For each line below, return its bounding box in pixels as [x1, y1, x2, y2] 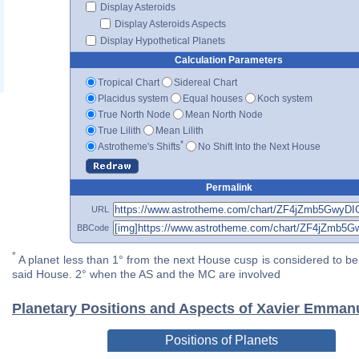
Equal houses [183, 92, 243, 104]
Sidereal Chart [174, 76, 237, 88]
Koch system [257, 92, 313, 104]
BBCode [77, 222, 109, 232]
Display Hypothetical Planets [98, 34, 225, 46]
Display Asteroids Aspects [112, 18, 226, 30]
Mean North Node [185, 108, 263, 120]
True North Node [98, 108, 171, 120]
